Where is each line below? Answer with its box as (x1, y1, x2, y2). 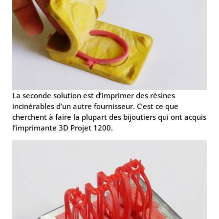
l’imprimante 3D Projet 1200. (12, 123, 113, 132)
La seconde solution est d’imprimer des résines (12, 90, 175, 100)
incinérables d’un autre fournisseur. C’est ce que (12, 101, 178, 111)
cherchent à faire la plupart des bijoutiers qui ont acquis (12, 112, 206, 122)
